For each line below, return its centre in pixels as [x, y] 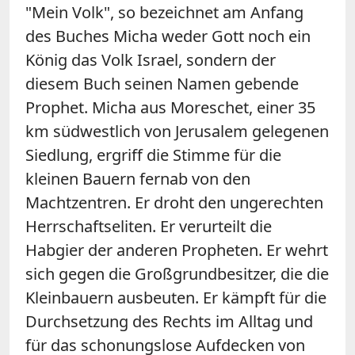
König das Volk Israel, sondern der [151, 59]
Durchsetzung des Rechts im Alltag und [169, 321]
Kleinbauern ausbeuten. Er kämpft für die [176, 297]
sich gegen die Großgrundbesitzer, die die [177, 273]
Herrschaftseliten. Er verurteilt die [149, 226]
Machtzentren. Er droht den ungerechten [174, 202]
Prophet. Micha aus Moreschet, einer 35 [170, 107]
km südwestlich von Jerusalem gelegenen [177, 131]
